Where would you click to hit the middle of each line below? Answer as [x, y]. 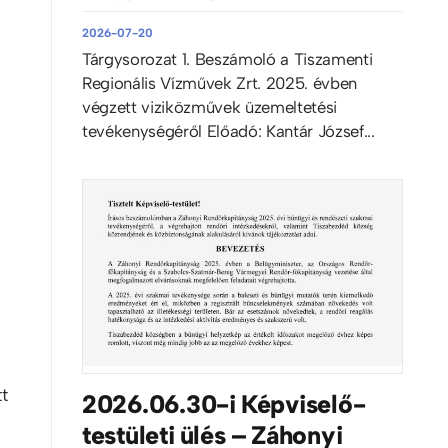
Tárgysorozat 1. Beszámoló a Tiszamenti [227, 59]
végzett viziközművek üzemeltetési [209, 107]
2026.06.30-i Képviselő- [223, 403]
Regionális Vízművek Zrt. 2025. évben [219, 83]
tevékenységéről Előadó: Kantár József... [228, 131]
